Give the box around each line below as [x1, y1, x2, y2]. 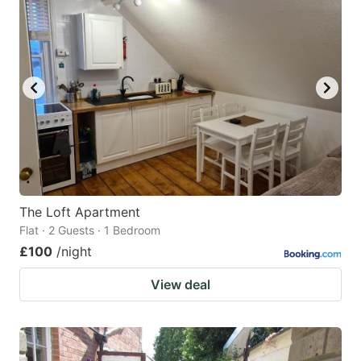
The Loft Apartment [19, 203, 140, 220]
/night [56, 243, 92, 259]
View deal [151, 276, 210, 293]
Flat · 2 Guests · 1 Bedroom [19, 222, 160, 237]
